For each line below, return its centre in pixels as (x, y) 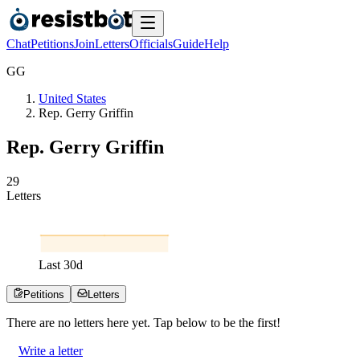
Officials (151, 44)
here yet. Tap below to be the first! (192, 322)
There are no (40, 322)
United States (72, 98)
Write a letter (51, 350)
